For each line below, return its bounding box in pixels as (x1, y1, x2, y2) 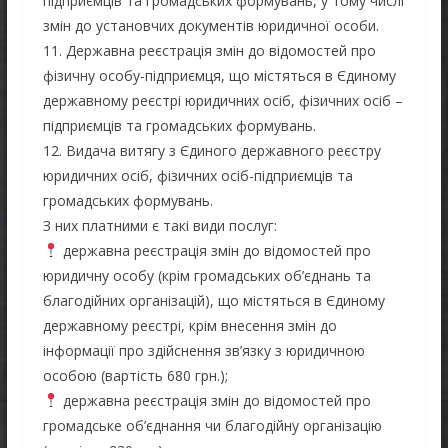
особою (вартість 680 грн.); (42, 365, 228, 385)
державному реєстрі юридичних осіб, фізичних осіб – (42, 90, 403, 110)
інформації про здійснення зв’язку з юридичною (42, 340, 365, 360)
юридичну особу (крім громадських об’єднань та (42, 265, 371, 285)
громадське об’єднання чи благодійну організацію (42, 415, 382, 435)
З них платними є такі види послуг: (42, 215, 277, 235)
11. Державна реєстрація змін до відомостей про (42, 40, 376, 60)
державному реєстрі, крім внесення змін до (42, 315, 337, 335)
